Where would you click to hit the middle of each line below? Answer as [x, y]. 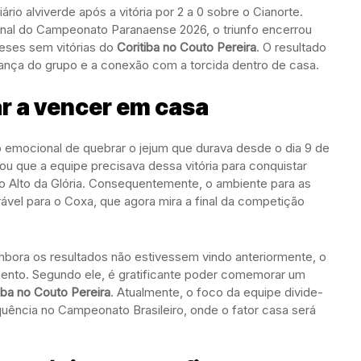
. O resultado [291, 47]
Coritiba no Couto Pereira [187, 47]
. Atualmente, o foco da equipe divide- [217, 292]
